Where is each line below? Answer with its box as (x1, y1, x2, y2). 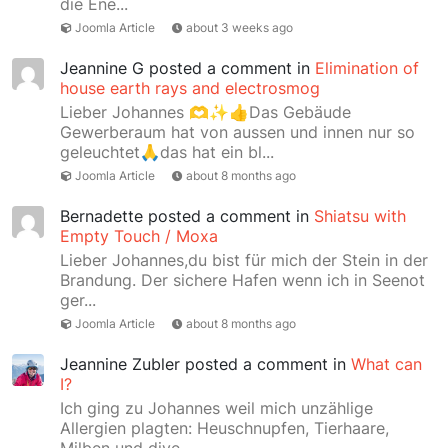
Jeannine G (60, 58, 144, 78)
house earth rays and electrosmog (60, 78, 320, 98)
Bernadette (60, 206, 143, 226)
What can (351, 354, 422, 374)
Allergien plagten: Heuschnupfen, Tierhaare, (60, 418, 389, 438)
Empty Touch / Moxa (60, 226, 218, 246)
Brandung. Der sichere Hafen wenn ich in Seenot (60, 270, 425, 290)
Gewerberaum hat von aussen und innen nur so (60, 122, 415, 142)
